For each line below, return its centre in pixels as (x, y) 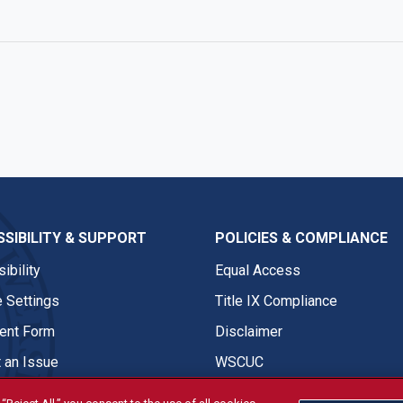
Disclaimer (249, 331)
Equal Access (258, 270)
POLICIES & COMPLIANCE (301, 237)
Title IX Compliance (276, 300)
